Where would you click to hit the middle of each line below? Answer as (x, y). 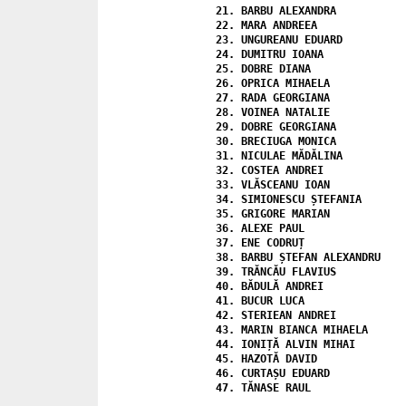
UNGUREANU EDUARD (292, 39)
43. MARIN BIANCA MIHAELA (292, 329)
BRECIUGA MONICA (289, 141)
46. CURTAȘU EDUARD (273, 373)
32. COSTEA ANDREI (270, 170)
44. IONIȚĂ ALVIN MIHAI (285, 344)
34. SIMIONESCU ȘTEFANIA (289, 199)
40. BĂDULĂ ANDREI (270, 286)
